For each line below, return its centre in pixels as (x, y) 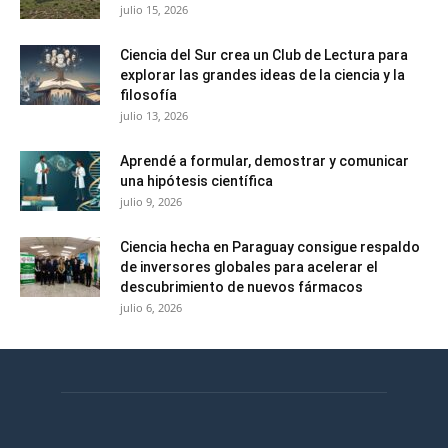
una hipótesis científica (196, 181)
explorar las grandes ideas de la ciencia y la (262, 75)
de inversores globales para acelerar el (249, 267)
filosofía (148, 95)
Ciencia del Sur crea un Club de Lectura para (264, 55)
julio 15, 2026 (154, 10)
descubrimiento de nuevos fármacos (241, 287)
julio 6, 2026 (151, 308)
